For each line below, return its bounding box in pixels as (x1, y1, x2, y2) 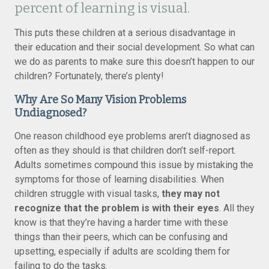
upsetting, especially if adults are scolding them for (14, 246, 230, 257)
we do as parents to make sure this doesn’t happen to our (14, 56, 255, 67)
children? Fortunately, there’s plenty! (14, 70, 164, 82)
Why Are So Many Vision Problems (14, 93, 186, 106)
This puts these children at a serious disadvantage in (14, 27, 235, 38)
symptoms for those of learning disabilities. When (14, 174, 224, 185)
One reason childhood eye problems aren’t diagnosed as (14, 130, 250, 142)
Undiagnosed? (14, 106, 86, 119)
